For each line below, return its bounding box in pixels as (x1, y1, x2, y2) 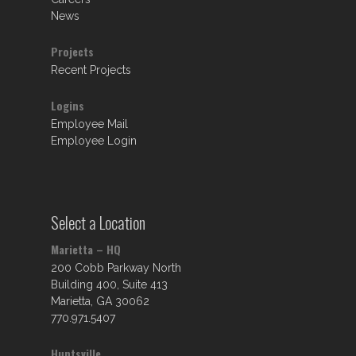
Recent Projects (51, 64, 131, 76)
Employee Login (51, 134, 137, 147)
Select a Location (51, 210, 145, 234)
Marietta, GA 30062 (51, 295, 149, 308)
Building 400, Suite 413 (51, 278, 168, 291)
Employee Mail (51, 118, 128, 130)
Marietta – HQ (51, 241, 121, 257)
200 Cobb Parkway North (51, 261, 181, 274)
